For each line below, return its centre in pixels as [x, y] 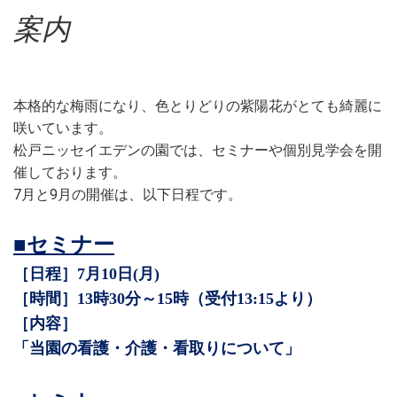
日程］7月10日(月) [94, 273]
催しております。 [70, 172]
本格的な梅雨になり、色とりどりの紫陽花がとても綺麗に [198, 105]
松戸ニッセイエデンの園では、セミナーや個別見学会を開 [198, 150]
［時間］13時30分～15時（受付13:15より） [167, 298]
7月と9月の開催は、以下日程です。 [128, 194]
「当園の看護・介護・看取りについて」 [157, 348]
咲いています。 [63, 128]
